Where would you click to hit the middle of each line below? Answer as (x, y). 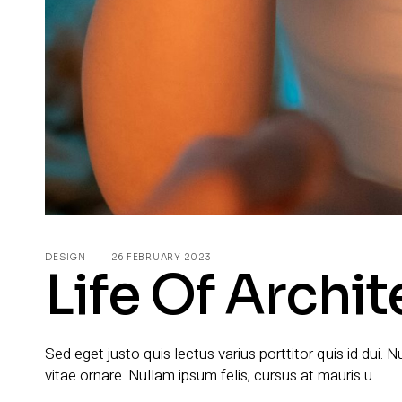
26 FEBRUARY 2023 (161, 257)
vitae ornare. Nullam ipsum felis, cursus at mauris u (209, 375)
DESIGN (66, 257)
